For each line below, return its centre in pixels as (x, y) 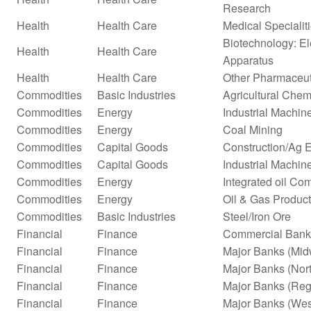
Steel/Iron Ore (257, 216)
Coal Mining (253, 129)
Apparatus (248, 60)
